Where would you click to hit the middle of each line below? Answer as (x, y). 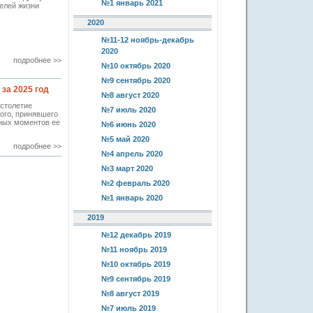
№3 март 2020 (127, 168)
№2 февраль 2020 (136, 183)
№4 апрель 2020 (132, 154)
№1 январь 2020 (132, 198)
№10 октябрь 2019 (136, 264)
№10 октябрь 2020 (136, 66)
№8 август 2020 (130, 95)
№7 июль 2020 (129, 110)
